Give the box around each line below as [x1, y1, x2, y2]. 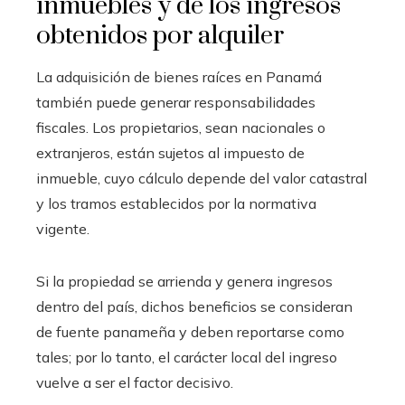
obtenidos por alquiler [36, 19, 284, 52]
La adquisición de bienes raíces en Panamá [36, 67, 322, 86]
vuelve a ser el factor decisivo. [36, 372, 233, 391]
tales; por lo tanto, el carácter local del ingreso [36, 347, 337, 366]
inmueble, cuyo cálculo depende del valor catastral [36, 168, 367, 187]
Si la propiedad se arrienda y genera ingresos [36, 271, 333, 290]
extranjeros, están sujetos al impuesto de [36, 143, 305, 162]
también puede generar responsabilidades [36, 92, 316, 111]
